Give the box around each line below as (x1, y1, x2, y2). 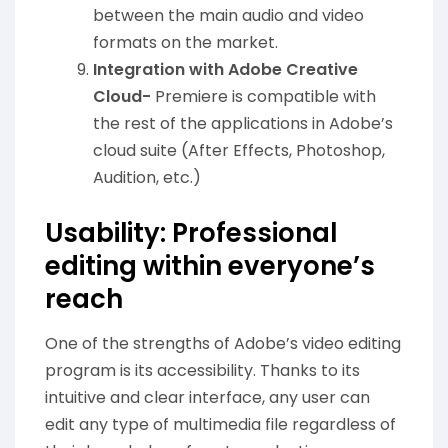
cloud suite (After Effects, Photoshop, (93, 139, 385, 163)
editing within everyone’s (45, 248, 375, 285)
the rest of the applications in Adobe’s (93, 112, 393, 136)
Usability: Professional (45, 215, 337, 252)
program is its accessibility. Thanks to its (45, 359, 360, 383)
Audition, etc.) (93, 166, 201, 190)
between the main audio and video (93, 4, 364, 28)
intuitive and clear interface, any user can (45, 386, 370, 410)
